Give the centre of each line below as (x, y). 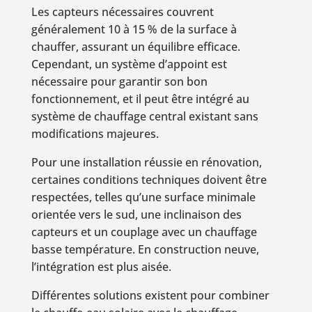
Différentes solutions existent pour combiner (150, 295)
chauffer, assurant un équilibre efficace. (135, 46)
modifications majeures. (95, 133)
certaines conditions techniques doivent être (149, 179)
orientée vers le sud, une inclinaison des (136, 214)
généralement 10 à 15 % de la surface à (134, 29)
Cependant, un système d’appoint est (129, 64)
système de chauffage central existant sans (145, 116)
